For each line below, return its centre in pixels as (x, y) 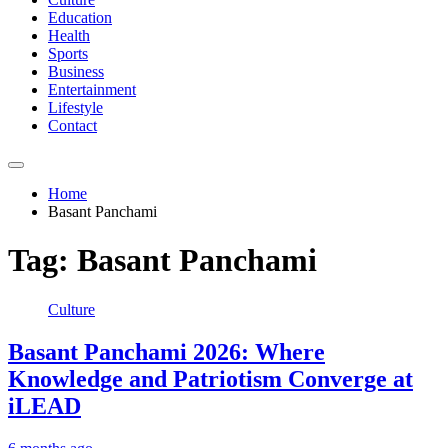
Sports (68, 53)
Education (80, 17)
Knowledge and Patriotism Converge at (210, 378)
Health (69, 35)
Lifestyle (75, 107)
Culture (71, 309)
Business (76, 71)
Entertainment (92, 89)
